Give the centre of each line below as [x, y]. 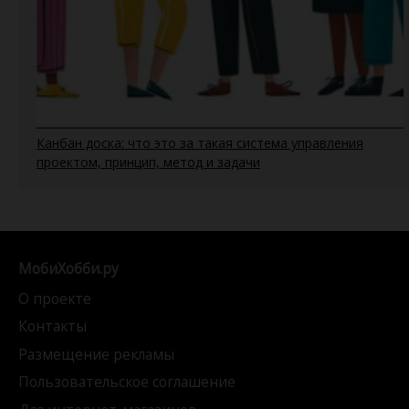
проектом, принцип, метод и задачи [148, 162]
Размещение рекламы [96, 354]
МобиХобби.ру [68, 268]
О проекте [55, 299]
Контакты [52, 326]
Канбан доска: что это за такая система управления [200, 142]
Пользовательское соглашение [127, 382]
